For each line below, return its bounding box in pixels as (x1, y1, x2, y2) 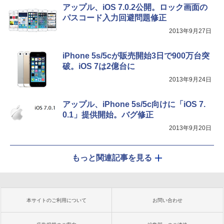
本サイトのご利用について (26, 197, 86, 203)
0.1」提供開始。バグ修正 (62, 110, 153, 119)
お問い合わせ (152, 197, 182, 203)
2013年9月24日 (169, 76, 211, 83)
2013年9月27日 (169, 27, 211, 34)
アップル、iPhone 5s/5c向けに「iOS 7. (62, 100, 205, 108)
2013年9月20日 (169, 124, 211, 131)
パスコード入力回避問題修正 (62, 13, 166, 22)
